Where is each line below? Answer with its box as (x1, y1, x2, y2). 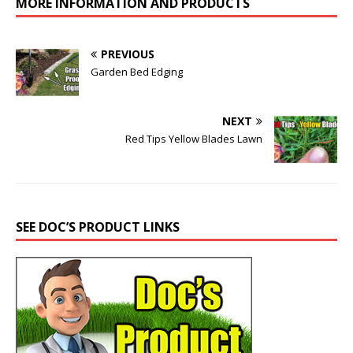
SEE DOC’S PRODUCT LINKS (16, 218, 180, 236)
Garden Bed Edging (91, 65, 183, 80)
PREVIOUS (101, 46, 154, 62)
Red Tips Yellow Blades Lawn (125, 132, 262, 147)
